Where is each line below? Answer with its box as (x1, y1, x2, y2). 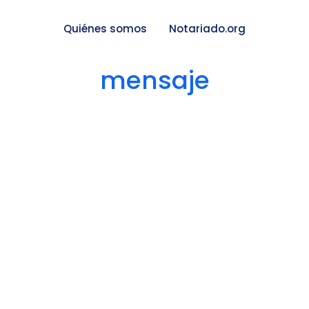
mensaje (99, 62, 210, 98)
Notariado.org (169, 21, 246, 37)
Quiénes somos (63, 21, 147, 37)
